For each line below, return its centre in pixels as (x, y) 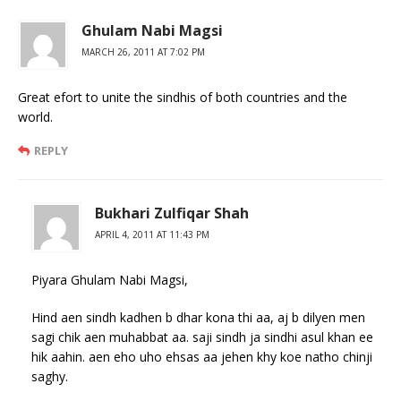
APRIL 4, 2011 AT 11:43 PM (152, 234)
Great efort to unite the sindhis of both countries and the (183, 97)
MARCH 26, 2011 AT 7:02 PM (143, 51)
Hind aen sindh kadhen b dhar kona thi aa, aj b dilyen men (198, 317)
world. (35, 116)
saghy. (50, 376)
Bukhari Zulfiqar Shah (172, 213)
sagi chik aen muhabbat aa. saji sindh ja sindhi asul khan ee (202, 337)
